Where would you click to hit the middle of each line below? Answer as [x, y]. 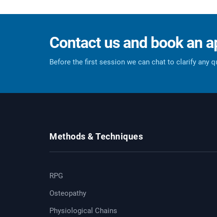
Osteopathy [68, 193]
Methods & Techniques [96, 137]
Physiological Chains [83, 210]
